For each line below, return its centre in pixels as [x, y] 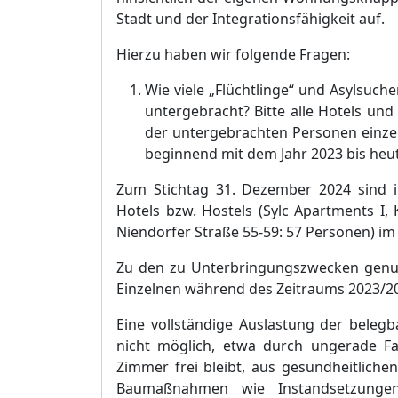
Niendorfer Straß [174, 232]
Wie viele [177, 90]
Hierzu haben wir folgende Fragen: [233, 54]
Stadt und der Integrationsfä [213, 19]
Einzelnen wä [160, 289]
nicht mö [148, 346]
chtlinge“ [264, 90]
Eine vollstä [155, 324]
